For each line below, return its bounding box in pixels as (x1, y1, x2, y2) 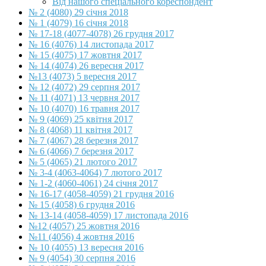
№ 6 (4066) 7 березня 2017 (28, 146, 134, 157)
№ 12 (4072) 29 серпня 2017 (28, 82, 140, 93)
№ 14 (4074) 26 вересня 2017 (28, 61, 144, 71)
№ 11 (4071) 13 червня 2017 (28, 93, 140, 103)
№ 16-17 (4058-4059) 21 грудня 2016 (28, 189, 174, 199)
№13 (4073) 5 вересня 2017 (28, 71, 137, 82)
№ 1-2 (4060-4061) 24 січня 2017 (28, 178, 158, 189)
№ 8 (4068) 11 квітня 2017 (28, 125, 132, 135)
